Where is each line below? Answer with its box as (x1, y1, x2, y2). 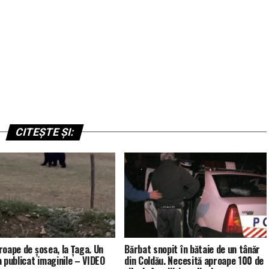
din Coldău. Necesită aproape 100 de (124, 253, 264, 268)
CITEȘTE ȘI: (13, 125, 76, 138)
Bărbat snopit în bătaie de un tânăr (124, 241, 261, 256)
